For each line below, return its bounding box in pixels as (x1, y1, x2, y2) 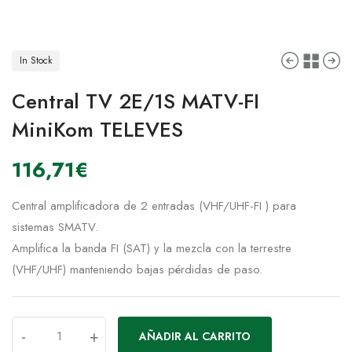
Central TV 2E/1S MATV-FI (12, 86, 259, 117)
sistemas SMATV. (12, 218, 98, 236)
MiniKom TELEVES (12, 115, 183, 145)
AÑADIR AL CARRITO (139, 328, 251, 345)
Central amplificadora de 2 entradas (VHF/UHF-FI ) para (12, 197, 296, 215)
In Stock (20, 53, 52, 68)
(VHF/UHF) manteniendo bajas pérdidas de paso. (12, 261, 262, 279)
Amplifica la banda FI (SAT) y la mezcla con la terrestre (12, 240, 291, 258)
